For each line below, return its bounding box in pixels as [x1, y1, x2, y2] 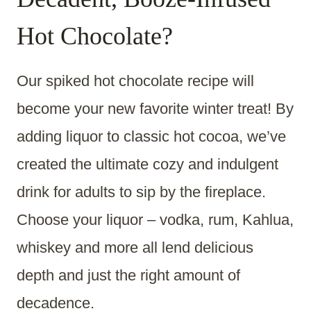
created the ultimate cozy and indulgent [17, 155, 278, 174]
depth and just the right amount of [17, 267, 240, 285]
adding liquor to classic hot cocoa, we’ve [17, 128, 286, 146]
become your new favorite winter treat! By [17, 100, 294, 118]
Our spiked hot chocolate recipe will [17, 72, 254, 90]
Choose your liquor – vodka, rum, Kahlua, [17, 211, 294, 229]
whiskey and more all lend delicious [17, 239, 253, 257]
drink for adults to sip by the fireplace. [17, 183, 266, 201]
